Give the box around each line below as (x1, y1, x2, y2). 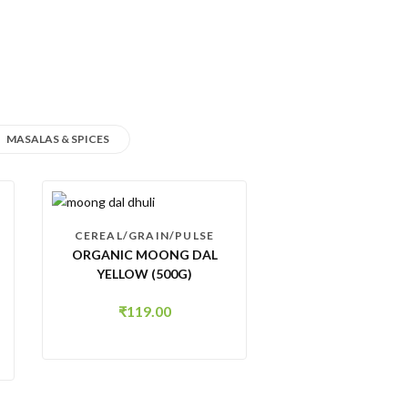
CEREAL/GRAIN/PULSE (74, 229, 215, 243)
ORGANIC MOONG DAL (71, 247, 218, 263)
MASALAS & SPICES (6, 132, 109, 146)
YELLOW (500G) (97, 266, 192, 282)
